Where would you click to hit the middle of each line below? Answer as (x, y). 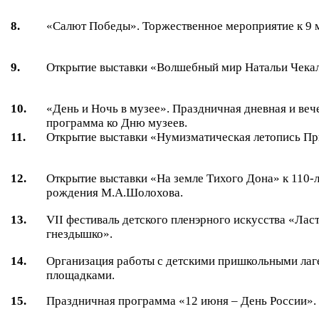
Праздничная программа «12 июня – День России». (182, 300)
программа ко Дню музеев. (117, 122)
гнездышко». (80, 234)
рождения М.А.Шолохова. (115, 192)
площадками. (81, 275)
